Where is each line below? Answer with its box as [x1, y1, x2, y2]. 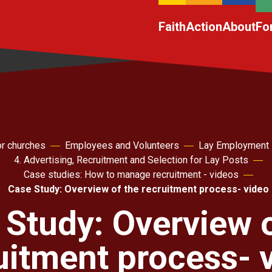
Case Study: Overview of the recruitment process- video [8, 183, 269, 195]
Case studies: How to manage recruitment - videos [24, 169, 239, 180]
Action [186, 19, 222, 34]
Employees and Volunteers [64, 140, 179, 151]
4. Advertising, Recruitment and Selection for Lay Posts [14, 154, 248, 166]
